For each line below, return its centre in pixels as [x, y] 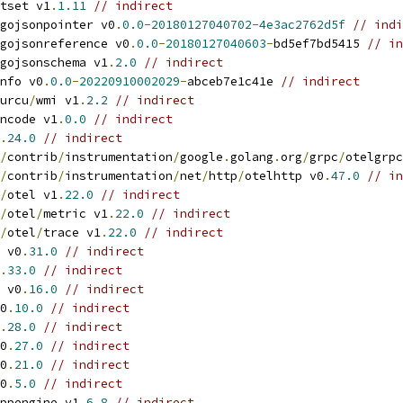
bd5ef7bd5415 [320, 44]
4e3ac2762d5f [302, 25]
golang [252, 157]
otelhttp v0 [284, 176]
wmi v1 [58, 100]
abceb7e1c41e [234, 81]
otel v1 [32, 195]
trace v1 [72, 233]
